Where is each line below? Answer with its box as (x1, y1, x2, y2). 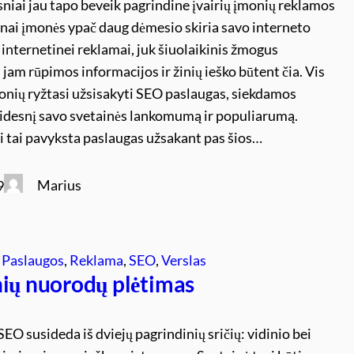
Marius (37, 175, 82, 194)
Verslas (161, 250, 207, 269)
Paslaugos (2, 250, 65, 269)
